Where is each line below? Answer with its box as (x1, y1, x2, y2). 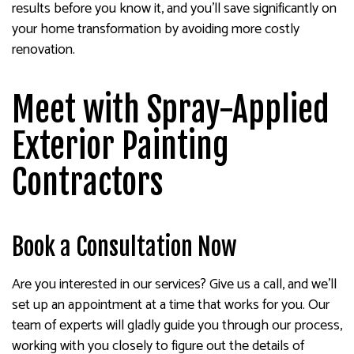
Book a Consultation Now (12, 232, 236, 262)
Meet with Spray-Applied (12, 89, 330, 130)
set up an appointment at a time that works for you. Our (12, 293, 330, 317)
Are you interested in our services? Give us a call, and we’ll (12, 273, 337, 296)
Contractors (12, 162, 163, 203)
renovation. (12, 38, 75, 62)
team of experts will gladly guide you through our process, (12, 314, 342, 337)
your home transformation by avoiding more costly (12, 17, 299, 41)
